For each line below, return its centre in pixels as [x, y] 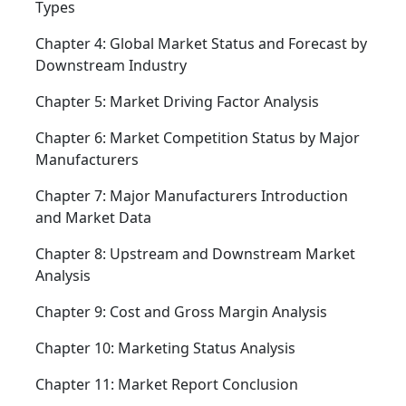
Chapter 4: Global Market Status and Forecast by [201, 44]
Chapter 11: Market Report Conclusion [167, 385]
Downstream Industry [111, 66]
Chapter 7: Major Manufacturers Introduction [192, 196]
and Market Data [93, 218]
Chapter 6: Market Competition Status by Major [198, 138]
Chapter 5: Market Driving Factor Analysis [177, 102]
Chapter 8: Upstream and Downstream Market [195, 254]
